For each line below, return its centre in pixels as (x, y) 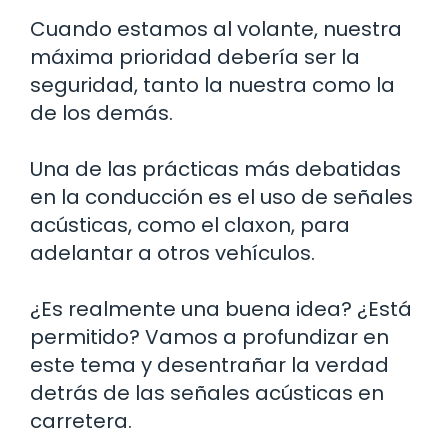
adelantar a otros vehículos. (172, 252)
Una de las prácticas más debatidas (215, 168)
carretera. (81, 420)
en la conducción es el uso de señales (221, 196)
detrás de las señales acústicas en (207, 392)
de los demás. (101, 112)
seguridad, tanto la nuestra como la (212, 84)
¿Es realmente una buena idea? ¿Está (221, 308)
